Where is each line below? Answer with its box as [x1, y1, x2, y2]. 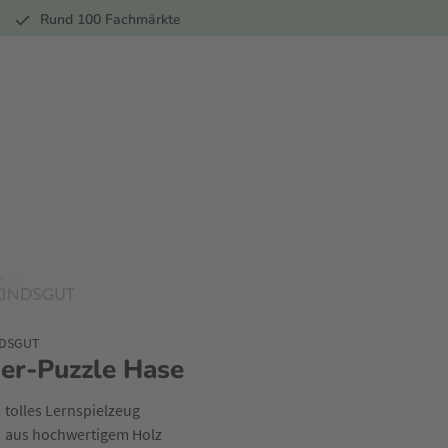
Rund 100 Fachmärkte [40, 10, 181, 29]
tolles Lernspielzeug [4, 400, 140, 420]
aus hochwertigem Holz [4, 424, 162, 444]
